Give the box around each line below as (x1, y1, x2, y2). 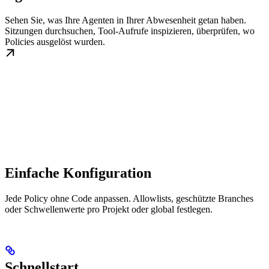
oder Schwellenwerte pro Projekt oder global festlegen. (5, 204, 213, 215)
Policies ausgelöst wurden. (5, 37, 105, 47)
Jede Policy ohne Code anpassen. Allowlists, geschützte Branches (5, 193, 253, 204)
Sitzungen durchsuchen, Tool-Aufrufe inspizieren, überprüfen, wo (5, 26, 255, 37)
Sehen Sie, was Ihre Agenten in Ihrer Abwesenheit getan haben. (5, 15, 246, 26)
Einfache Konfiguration (5, 165, 151, 181)
